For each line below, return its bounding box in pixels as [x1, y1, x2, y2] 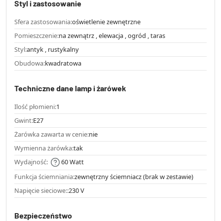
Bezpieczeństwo [14, 210, 72, 220]
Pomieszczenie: [14, 31, 59, 40]
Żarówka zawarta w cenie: [14, 130, 89, 139]
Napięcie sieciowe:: [14, 185, 69, 195]
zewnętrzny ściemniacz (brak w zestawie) [74, 172, 193, 181]
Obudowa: [14, 59, 45, 68]
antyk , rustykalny [27, 45, 79, 54]
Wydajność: [14, 157, 48, 167]
